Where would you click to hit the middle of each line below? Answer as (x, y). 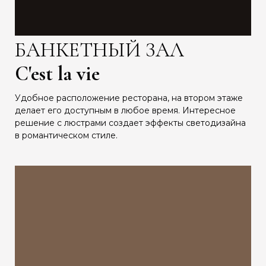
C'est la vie (57, 74)
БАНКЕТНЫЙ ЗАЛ (99, 50)
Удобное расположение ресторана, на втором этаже (129, 98)
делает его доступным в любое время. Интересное (125, 111)
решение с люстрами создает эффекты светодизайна (130, 123)
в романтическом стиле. (66, 136)
